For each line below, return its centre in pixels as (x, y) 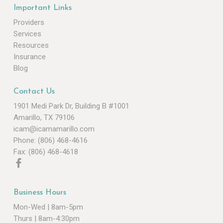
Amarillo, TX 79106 (44, 117)
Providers (29, 22)
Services (27, 34)
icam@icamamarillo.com (54, 129)
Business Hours (40, 192)
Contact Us (34, 91)
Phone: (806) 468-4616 (50, 140)
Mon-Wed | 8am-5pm (48, 207)
